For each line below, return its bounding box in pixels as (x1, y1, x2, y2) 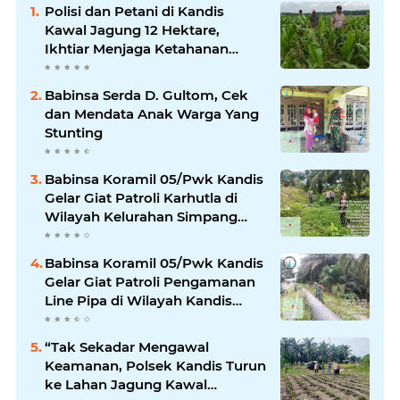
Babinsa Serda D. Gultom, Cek (45, 87, 248, 104)
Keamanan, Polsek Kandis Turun (45, 357, 266, 374)
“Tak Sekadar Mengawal (45, 338, 209, 355)
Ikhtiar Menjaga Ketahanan (45, 40, 229, 57)
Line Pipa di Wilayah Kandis (45, 292, 232, 309)
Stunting (45, 124, 103, 141)
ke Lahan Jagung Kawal (45, 376, 207, 393)
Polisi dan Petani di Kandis (45, 3, 224, 20)
